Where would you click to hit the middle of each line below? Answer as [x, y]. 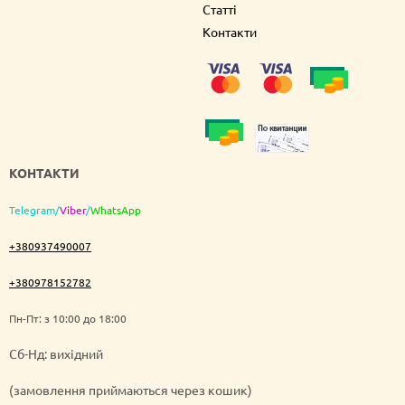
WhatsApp [116, 210]
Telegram [32, 210]
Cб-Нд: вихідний [56, 354]
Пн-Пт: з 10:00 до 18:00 [68, 319]
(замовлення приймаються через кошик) [131, 390]
